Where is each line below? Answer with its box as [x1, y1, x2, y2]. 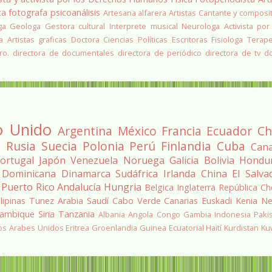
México [117, 123, 157, 140]
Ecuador [206, 123, 253, 140]
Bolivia [203, 154, 234, 168]
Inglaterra [177, 182, 216, 194]
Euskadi [202, 195, 233, 207]
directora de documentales [13, 47, 115, 59]
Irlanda [163, 167, 195, 181]
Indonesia [214, 209, 251, 220]
